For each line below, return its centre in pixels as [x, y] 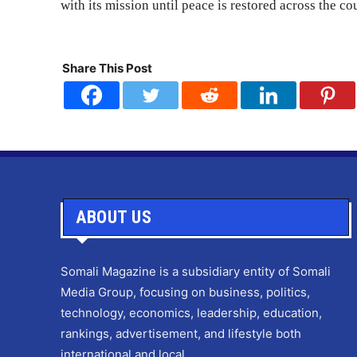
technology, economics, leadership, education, [191, 313]
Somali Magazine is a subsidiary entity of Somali [196, 272]
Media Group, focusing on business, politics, [185, 292]
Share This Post [107, 69]
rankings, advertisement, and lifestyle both [181, 334]
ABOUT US [114, 218]
